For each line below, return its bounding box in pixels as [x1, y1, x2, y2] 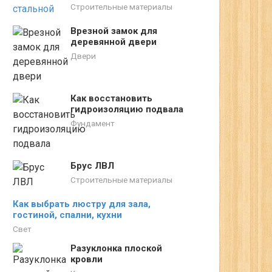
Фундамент [70, 118, 115, 128]
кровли [70, 254, 103, 265]
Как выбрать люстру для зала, [13, 199, 151, 209]
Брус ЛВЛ [70, 160, 114, 171]
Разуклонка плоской [70, 243, 162, 254]
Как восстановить [70, 93, 152, 104]
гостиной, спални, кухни [13, 209, 122, 220]
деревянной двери [70, 36, 157, 47]
